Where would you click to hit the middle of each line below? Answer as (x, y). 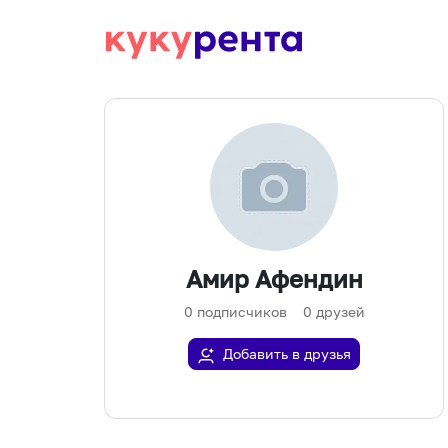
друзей (340, 312)
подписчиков (241, 312)
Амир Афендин (274, 279)
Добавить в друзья (287, 354)
